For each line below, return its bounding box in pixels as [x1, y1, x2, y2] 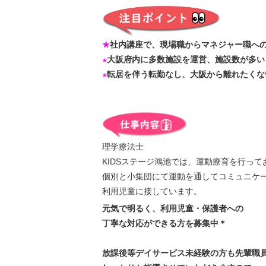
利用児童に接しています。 [102, 186, 202, 196]
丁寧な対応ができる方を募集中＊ [102, 218, 227, 228]
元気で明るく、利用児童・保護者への [102, 204, 243, 213]
